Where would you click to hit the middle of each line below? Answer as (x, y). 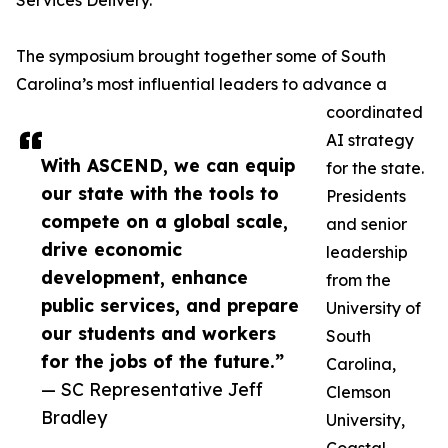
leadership (367, 252)
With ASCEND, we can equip (168, 165)
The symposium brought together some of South (201, 56)
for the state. (375, 168)
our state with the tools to (160, 193)
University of (373, 308)
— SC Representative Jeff (152, 389)
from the (358, 280)
